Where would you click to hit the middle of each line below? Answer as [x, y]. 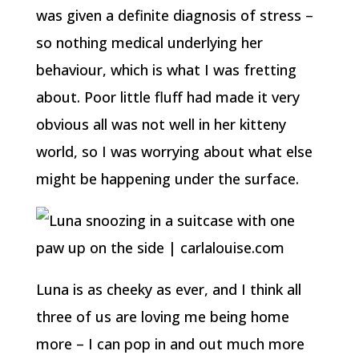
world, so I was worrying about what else [174, 151]
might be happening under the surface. [167, 179]
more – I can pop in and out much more [170, 344]
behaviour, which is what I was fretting [166, 70]
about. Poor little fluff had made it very [167, 97]
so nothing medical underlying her [149, 42]
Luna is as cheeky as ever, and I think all [168, 289]
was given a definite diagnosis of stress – [174, 15]
